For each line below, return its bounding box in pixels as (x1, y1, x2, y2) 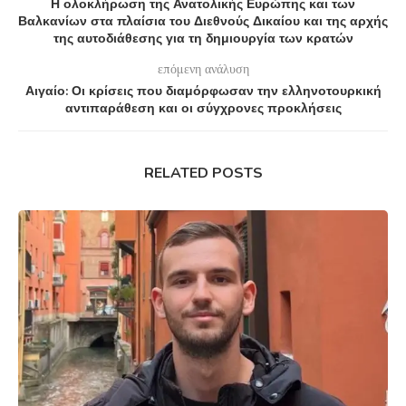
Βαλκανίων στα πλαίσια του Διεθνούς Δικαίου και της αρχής (18, 13, 388, 31)
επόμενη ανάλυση (157, 61, 249, 78)
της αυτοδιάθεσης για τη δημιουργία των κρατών (53, 30, 353, 48)
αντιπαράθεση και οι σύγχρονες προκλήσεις (64, 100, 342, 118)
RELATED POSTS (143, 163, 263, 184)
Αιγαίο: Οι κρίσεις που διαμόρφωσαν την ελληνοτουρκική (24, 82, 382, 101)
